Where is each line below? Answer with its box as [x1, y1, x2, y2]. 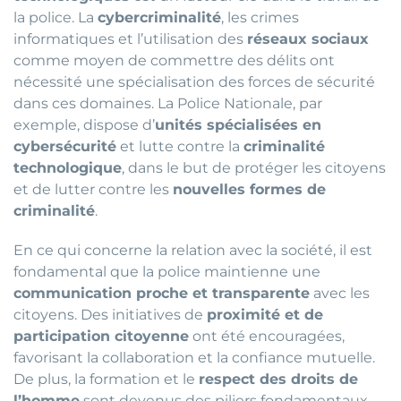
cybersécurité [13, 138, 116, 156]
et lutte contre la [116, 138, 243, 156]
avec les [310, 285, 370, 303]
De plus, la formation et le [13, 371, 199, 388]
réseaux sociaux [247, 30, 369, 48]
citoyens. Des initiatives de [13, 306, 207, 324]
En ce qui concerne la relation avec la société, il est [13, 242, 372, 260]
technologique [13, 159, 122, 177]
